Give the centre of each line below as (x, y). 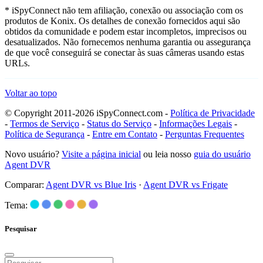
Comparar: (25, 185)
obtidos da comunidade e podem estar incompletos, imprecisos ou (126, 32)
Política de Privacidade (213, 113)
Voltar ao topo (31, 93)
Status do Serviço (119, 124)
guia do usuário (222, 154)
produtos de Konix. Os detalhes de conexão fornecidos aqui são (122, 21)
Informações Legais (195, 124)
